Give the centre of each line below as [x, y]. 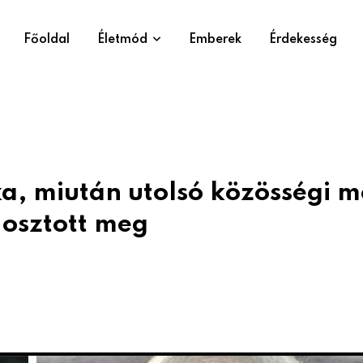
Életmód [122, 40]
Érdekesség [303, 40]
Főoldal [47, 40]
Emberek [215, 40]
